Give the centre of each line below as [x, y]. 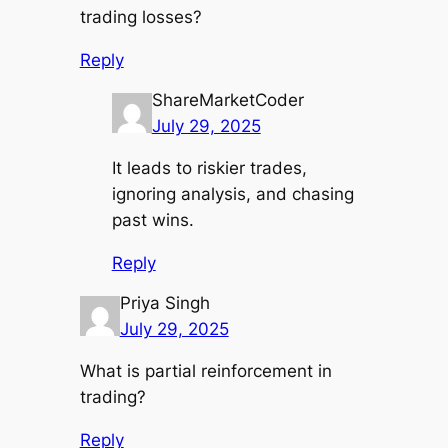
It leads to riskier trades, [209, 168]
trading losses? [140, 17]
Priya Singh [164, 302]
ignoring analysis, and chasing [232, 194]
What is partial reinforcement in [205, 371]
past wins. [152, 220]
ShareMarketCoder [227, 99]
